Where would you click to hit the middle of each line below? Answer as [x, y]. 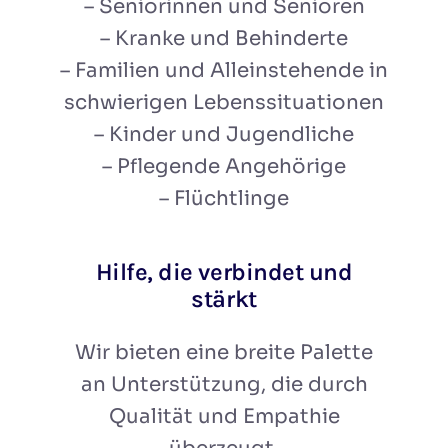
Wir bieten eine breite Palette [224, 353]
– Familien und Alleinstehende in [224, 70]
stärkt [224, 299]
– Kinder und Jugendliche [224, 134]
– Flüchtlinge [224, 198]
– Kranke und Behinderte [224, 38]
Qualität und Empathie [224, 417]
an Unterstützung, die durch [224, 385]
